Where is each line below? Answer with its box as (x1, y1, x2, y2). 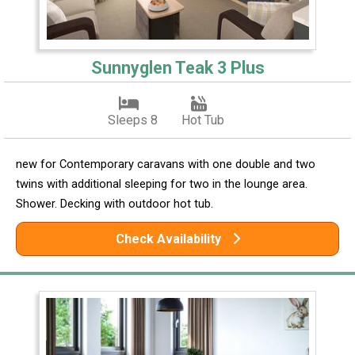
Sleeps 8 (107, 113, 158, 128)
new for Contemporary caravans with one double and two (16, 157, 315, 172)
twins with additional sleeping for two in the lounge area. (16, 177, 307, 192)
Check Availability (115, 231, 224, 247)
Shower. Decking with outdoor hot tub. (16, 197, 213, 212)
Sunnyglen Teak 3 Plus (90, 58, 265, 78)
